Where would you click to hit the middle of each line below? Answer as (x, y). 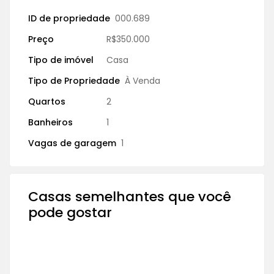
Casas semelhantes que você (130, 196)
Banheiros (50, 122)
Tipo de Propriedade (74, 80)
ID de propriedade (69, 18)
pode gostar (70, 212)
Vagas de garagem (72, 143)
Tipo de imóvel (61, 60)
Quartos (47, 101)
